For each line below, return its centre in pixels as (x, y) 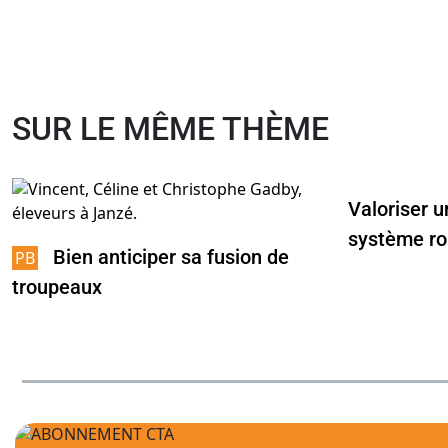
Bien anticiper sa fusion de (171, 257)
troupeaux (57, 287)
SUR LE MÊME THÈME (170, 129)
